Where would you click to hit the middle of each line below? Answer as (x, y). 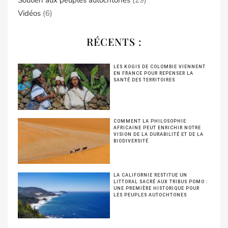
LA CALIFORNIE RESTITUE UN (151, 175)
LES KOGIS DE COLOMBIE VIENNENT (160, 66)
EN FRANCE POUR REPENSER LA (154, 73)
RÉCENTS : (114, 41)
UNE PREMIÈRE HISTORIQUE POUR (157, 189)
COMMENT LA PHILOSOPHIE (150, 121)
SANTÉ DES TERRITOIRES (145, 80)
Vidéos (29, 13)
